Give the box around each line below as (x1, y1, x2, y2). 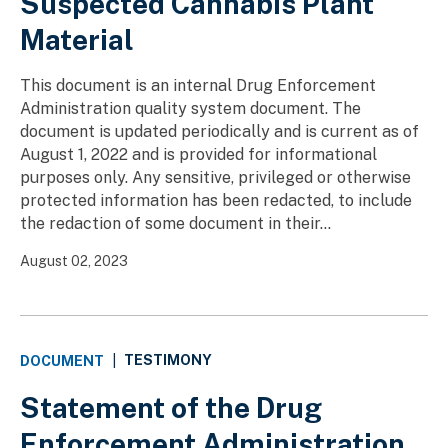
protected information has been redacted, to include (20, 190, 412, 210)
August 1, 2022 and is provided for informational (20, 144, 377, 164)
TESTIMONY (124, 352, 212, 369)
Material (20, 22, 134, 56)
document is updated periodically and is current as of (20, 121, 419, 141)
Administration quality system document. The (20, 98, 361, 118)
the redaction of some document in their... (20, 213, 331, 233)
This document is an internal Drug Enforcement (20, 75, 376, 95)
